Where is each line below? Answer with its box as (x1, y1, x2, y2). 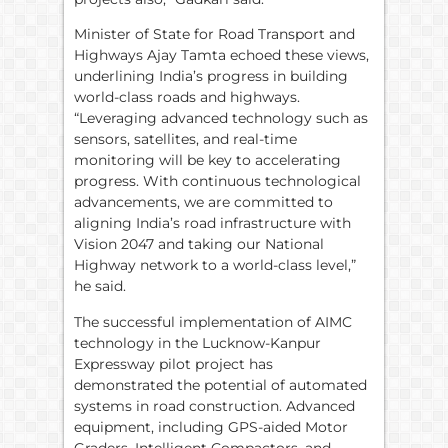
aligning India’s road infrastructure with (74, 214, 351, 233)
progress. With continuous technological (74, 172, 361, 191)
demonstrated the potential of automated (74, 375, 367, 394)
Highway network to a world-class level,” (74, 256, 356, 275)
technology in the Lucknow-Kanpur (74, 333, 321, 352)
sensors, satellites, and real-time (74, 130, 297, 149)
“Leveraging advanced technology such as (74, 109, 368, 128)
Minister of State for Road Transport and (74, 25, 355, 44)
